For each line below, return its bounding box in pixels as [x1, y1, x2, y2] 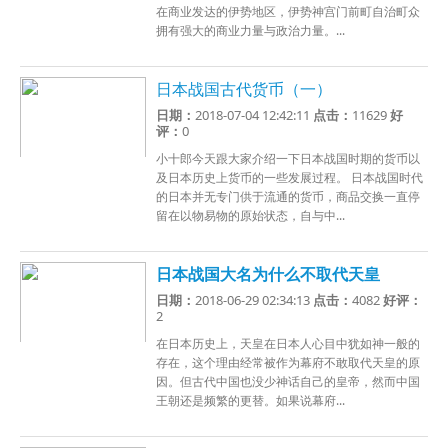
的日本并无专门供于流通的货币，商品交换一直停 [156, 187, 421, 205]
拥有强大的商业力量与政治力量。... [156, 21, 346, 39]
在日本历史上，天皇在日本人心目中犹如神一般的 [156, 334, 421, 352]
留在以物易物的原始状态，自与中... [156, 206, 346, 224]
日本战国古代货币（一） [156, 77, 333, 100]
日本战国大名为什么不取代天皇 [156, 262, 381, 285]
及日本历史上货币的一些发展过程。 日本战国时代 [156, 168, 424, 186]
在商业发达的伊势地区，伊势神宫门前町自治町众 [156, 2, 421, 20]
